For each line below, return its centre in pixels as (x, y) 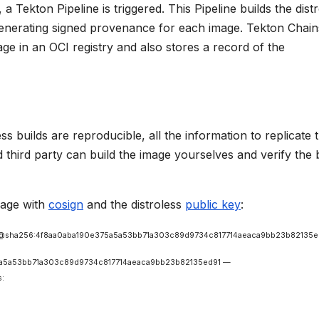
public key (213, 205)
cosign (66, 205)
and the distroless (134, 205)
